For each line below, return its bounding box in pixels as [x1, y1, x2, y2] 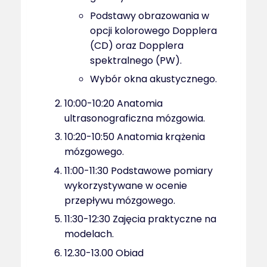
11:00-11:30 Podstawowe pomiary [64, 163, 213, 178]
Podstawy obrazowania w [90, 8, 210, 23]
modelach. [64, 227, 114, 241]
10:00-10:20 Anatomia [64, 97, 163, 111]
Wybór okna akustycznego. [90, 72, 218, 86]
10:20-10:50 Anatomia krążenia [64, 130, 206, 144]
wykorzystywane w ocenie [64, 178, 188, 193]
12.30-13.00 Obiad [64, 246, 144, 260]
